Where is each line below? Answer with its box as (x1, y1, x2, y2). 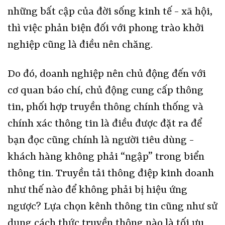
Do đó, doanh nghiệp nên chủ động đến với (8, 68, 206, 81)
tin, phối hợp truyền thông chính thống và (8, 101, 203, 114)
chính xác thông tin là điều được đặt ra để (8, 118, 202, 131)
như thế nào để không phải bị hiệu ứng (8, 184, 187, 197)
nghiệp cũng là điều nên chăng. (8, 39, 153, 52)
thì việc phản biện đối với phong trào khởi (8, 23, 204, 35)
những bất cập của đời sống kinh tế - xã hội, (8, 6, 212, 19)
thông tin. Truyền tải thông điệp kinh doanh (8, 168, 214, 180)
